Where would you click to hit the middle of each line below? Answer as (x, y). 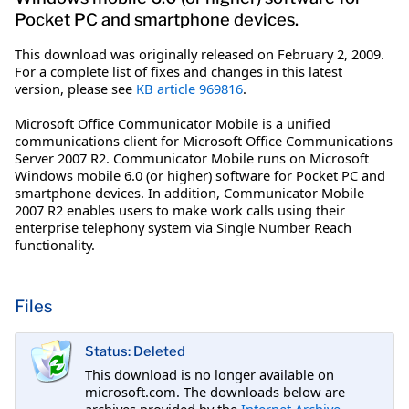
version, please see (75, 88)
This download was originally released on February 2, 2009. (201, 53)
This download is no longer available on (210, 374)
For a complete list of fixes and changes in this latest (178, 71)
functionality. (55, 244)
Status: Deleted (135, 352)
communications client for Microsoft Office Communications (204, 140)
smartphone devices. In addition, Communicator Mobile (189, 192)
